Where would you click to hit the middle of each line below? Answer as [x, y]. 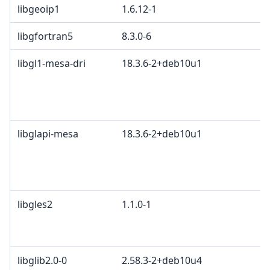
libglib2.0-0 [42, 261]
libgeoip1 [39, 9]
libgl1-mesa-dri [52, 64]
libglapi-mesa [48, 134]
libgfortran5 [45, 36]
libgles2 [35, 205]
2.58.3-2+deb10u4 [162, 261]
